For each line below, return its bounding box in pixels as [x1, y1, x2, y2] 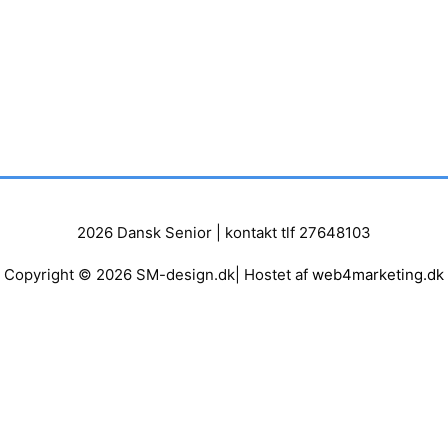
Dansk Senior [117, 222, 212, 242]
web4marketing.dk [312, 264, 444, 284]
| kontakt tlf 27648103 [212, 222, 371, 242]
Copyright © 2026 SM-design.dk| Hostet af [4, 264, 312, 284]
